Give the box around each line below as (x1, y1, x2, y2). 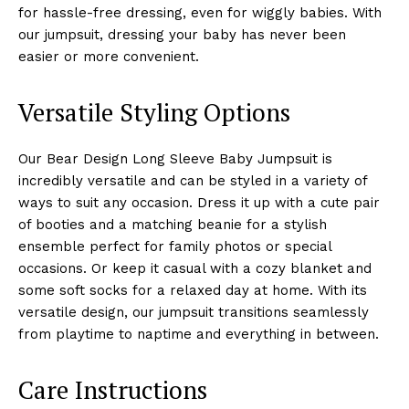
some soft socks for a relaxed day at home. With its (18, 281, 367, 299)
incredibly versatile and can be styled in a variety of (18, 172, 367, 189)
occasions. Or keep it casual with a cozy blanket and (18, 259, 372, 277)
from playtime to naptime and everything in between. (18, 325, 379, 342)
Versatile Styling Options (18, 95, 290, 129)
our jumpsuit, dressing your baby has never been (18, 26, 346, 43)
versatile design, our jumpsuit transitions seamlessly (18, 303, 369, 320)
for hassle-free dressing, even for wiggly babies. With (18, 4, 382, 21)
